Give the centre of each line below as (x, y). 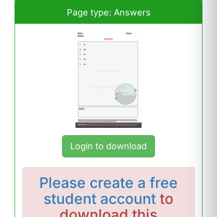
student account (100, 199)
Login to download (108, 146)
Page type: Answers (108, 12)
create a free (134, 183)
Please (64, 183)
